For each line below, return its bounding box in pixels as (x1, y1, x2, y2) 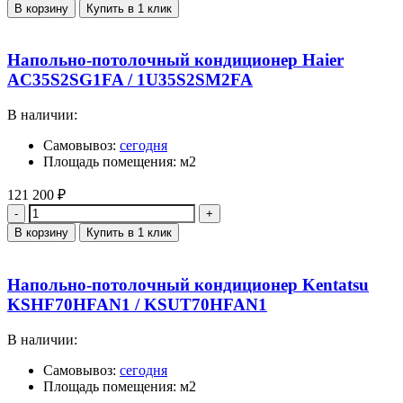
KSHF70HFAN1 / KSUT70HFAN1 (7, 294, 267, 314)
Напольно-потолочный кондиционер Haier (7, 50, 344, 70)
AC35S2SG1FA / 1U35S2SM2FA (7, 70, 253, 90)
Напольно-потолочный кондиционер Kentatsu (7, 274, 369, 294)
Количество (6, 203, 78, 219)
